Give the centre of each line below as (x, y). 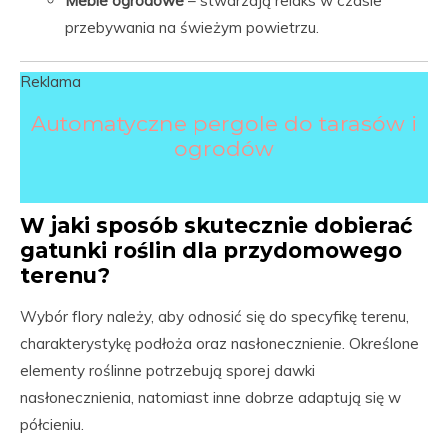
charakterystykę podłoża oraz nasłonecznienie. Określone (219, 343)
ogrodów (224, 148)
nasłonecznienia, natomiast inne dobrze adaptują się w (210, 397)
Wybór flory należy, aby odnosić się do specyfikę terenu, (214, 316)
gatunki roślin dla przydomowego (211, 250)
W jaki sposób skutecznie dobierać (216, 225)
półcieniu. (52, 424)
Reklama (50, 81)
